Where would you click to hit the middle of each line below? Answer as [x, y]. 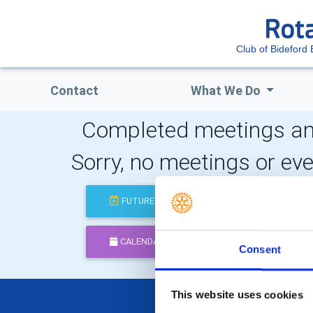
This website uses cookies [237, 295]
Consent [260, 249]
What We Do [227, 90]
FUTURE [138, 201]
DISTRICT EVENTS [272, 242]
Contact [74, 90]
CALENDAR [143, 242]
